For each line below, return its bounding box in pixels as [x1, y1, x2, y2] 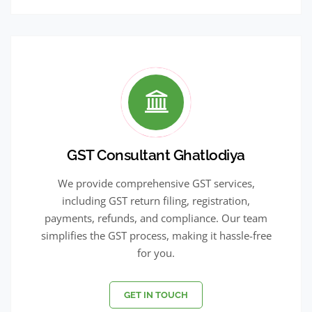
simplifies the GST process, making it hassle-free [40, 228, 272, 242]
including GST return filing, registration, [62, 193, 250, 208]
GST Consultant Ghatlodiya [67, 146, 245, 164]
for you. [137, 245, 175, 260]
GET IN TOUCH [124, 289, 188, 300]
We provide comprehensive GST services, [57, 175, 255, 190]
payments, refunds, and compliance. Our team [45, 210, 267, 225]
